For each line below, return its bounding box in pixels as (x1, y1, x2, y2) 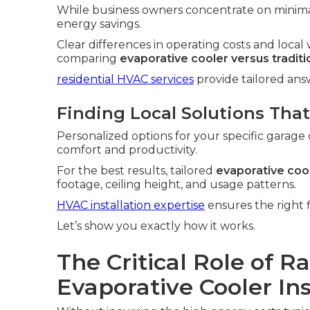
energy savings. (57, 17, 141, 30)
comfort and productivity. (57, 143, 197, 156)
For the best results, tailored (57, 164, 216, 177)
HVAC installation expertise (57, 199, 205, 212)
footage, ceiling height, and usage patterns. (57, 178, 296, 191)
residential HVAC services (57, 73, 194, 86)
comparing (57, 52, 120, 65)
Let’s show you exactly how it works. (57, 219, 255, 232)
